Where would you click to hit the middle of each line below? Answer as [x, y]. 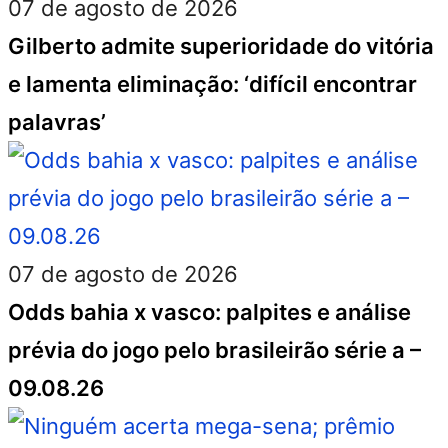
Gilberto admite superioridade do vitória [221, 46]
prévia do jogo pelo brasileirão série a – [214, 350]
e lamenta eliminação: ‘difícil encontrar [212, 84]
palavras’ [57, 122]
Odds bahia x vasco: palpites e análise [209, 312]
